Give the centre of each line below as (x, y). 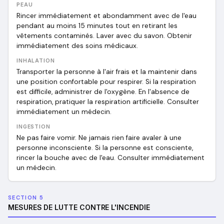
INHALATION (36, 61)
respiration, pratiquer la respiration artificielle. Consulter (108, 102)
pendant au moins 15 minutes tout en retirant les (97, 26)
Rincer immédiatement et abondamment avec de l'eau (106, 16)
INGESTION (33, 127)
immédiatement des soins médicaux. (77, 46)
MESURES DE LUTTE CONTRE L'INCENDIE (79, 207)
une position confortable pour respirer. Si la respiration (106, 82)
